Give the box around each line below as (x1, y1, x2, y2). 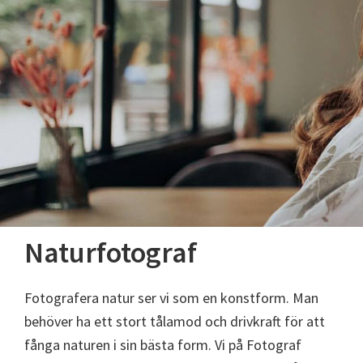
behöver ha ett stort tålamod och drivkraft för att (24, 312, 325, 331)
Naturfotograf (24, 234, 197, 271)
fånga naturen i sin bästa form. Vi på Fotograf (24, 335, 301, 354)
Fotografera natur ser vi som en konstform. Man (24, 288, 318, 307)
